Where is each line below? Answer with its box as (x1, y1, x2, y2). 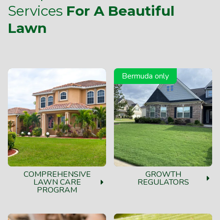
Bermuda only (122, 70, 169, 82)
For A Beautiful (66, 2, 174, 19)
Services (8, 2, 66, 19)
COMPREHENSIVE (23, 168, 91, 180)
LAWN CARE (33, 176, 81, 188)
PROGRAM (37, 184, 77, 195)
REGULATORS (137, 176, 189, 188)
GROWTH (145, 168, 181, 180)
